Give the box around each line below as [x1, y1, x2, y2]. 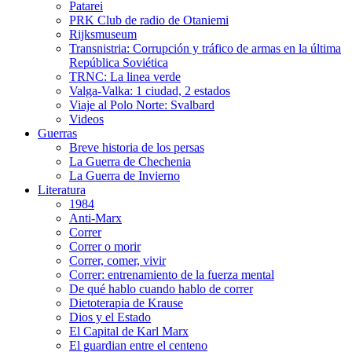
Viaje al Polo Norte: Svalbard [69, 98, 214, 112]
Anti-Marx [69, 211, 122, 225]
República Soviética [69, 56, 168, 69]
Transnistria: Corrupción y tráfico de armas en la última [69, 42, 341, 55]
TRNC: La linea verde [69, 70, 181, 83]
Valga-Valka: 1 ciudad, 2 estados [69, 84, 230, 97]
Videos [69, 112, 104, 126]
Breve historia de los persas [69, 141, 204, 154]
